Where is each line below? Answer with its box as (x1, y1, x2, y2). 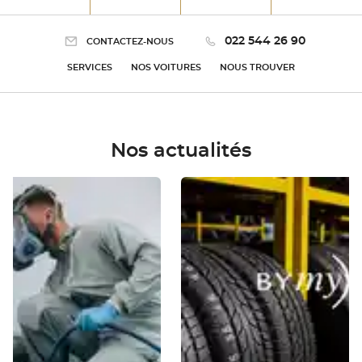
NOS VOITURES (131, 63, 201, 73)
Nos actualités (111, 141, 251, 162)
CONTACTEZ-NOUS (86, 36, 174, 46)
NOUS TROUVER (220, 63, 295, 73)
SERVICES (67, 63, 112, 73)
